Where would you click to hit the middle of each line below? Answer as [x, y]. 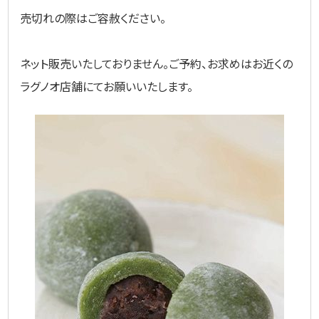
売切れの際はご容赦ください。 [93, 17]
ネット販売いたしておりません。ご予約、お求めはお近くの [157, 63]
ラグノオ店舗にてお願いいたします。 [107, 86]
